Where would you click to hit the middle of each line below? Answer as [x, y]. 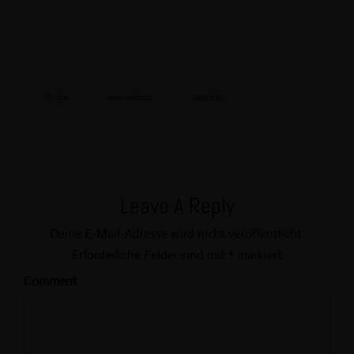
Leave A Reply [177, 206]
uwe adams [130, 98]
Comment [51, 281]
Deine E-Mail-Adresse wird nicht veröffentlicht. [177, 234]
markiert [258, 255]
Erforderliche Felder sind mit [150, 255]
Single [56, 98]
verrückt [208, 98]
